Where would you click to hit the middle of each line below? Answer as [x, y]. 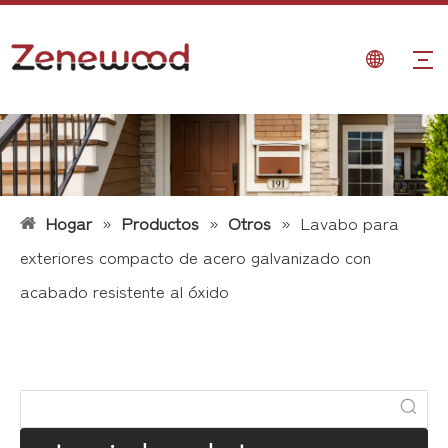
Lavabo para [349, 222]
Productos [160, 222]
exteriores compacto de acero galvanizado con [195, 256]
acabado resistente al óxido [124, 290]
